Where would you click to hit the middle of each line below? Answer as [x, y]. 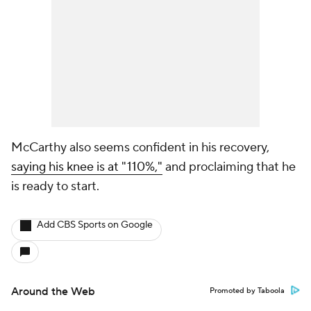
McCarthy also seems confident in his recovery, [140, 148]
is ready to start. [55, 186]
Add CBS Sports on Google [95, 225]
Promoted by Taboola [247, 291]
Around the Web [53, 292]
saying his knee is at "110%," [87, 167]
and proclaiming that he [229, 167]
